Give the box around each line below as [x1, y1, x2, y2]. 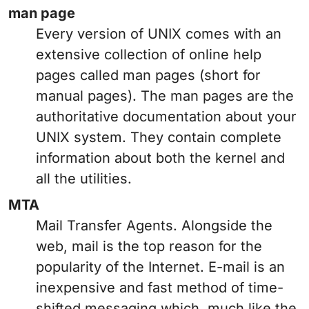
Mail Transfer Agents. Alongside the [36, 217, 272, 235]
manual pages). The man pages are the [36, 88, 294, 105]
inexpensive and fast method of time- [36, 279, 283, 297]
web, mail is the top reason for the [36, 238, 262, 255]
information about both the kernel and [36, 150, 285, 167]
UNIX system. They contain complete [36, 129, 281, 146]
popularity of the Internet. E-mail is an [36, 259, 285, 276]
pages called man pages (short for [36, 67, 261, 84]
